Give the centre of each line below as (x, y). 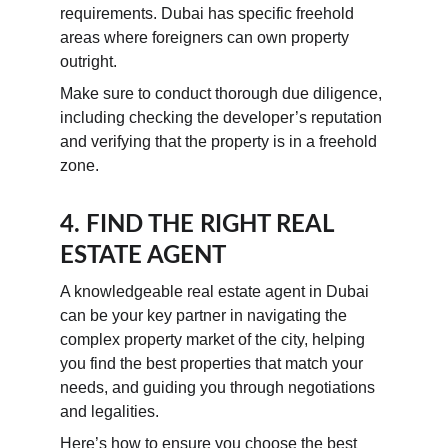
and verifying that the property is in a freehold (220, 141)
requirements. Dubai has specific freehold (209, 13)
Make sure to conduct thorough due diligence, (223, 93)
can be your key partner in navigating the (205, 315)
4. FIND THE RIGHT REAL (199, 225)
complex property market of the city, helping (214, 339)
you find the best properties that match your (213, 363)
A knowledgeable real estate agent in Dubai (216, 291)
